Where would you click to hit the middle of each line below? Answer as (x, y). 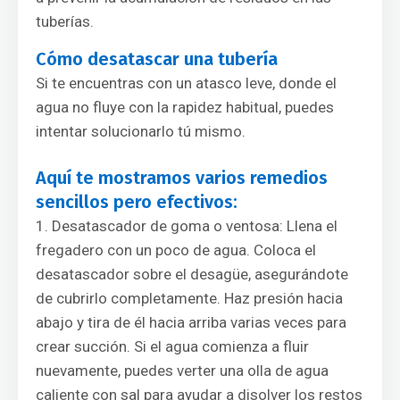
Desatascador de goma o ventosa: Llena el (195, 226)
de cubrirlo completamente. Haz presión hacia (189, 298)
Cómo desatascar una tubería (157, 59)
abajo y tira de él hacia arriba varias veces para (191, 322)
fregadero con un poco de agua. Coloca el (176, 250)
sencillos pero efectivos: (137, 202)
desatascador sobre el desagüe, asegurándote (192, 274)
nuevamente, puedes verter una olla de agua (182, 371)
